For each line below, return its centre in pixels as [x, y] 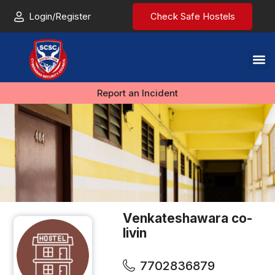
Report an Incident [137, 93]
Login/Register [60, 16]
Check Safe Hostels [192, 16]
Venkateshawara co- [188, 218]
